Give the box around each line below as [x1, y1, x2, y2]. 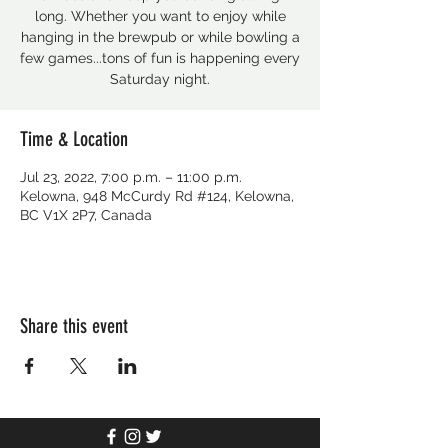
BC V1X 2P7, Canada [20, 207, 152, 223]
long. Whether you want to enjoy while [34, 8, 286, 24]
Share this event [20, 314, 128, 338]
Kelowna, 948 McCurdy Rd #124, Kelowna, [20, 188, 294, 204]
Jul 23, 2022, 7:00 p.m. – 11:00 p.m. [20, 169, 242, 185]
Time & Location [20, 127, 128, 151]
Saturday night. [110, 71, 210, 87]
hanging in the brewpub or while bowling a [20, 29, 300, 45]
